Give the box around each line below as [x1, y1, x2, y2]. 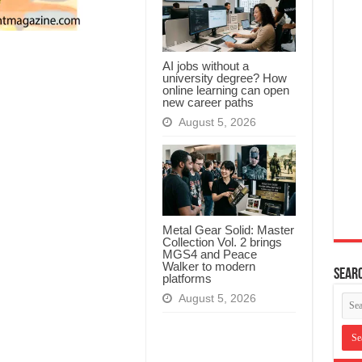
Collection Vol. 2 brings [162, 234, 282, 249]
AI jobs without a [162, 58, 249, 73]
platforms [162, 271, 212, 285]
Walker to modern [162, 259, 255, 273]
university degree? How [162, 70, 287, 85]
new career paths [162, 95, 254, 109]
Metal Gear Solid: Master [162, 222, 294, 237]
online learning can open [162, 82, 289, 97]
